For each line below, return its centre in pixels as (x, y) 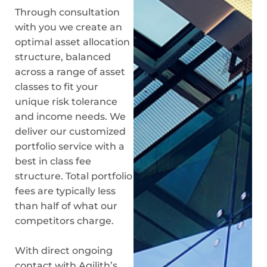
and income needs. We (70, 117)
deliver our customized (70, 131)
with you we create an (69, 27)
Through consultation (67, 12)
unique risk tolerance (66, 102)
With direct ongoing (64, 251)
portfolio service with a (70, 146)
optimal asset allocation (72, 42)
